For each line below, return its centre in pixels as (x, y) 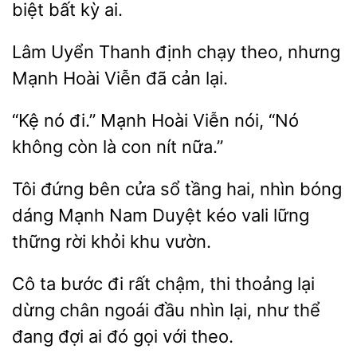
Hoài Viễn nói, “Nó (223, 120)
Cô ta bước (60, 284)
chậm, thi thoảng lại (233, 284)
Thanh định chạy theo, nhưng (217, 52)
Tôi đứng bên (69, 189)
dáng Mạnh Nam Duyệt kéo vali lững (161, 215)
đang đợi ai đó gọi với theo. (123, 336)
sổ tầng (191, 189)
